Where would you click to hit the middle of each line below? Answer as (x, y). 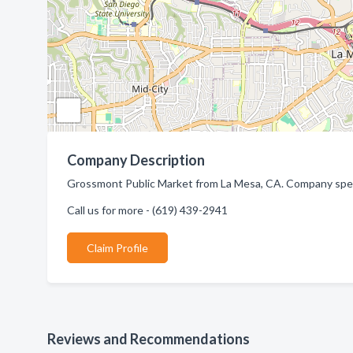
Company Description (136, 160)
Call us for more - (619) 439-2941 (147, 210)
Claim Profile (117, 248)
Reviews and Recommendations (149, 339)
